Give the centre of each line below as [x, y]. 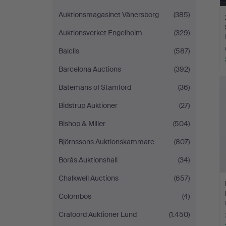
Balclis [69, 51]
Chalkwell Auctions [89, 178]
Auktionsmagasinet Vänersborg [109, 15]
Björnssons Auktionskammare [106, 142]
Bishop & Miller [82, 124]
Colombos [75, 196]
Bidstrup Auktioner [88, 105]
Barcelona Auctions [90, 69]
